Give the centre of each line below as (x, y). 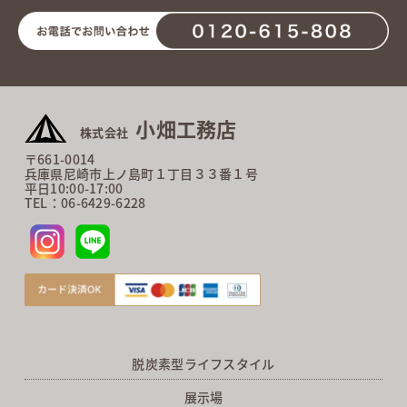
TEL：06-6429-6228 (85, 202)
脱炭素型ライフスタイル (203, 364)
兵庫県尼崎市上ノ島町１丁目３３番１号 (141, 173)
